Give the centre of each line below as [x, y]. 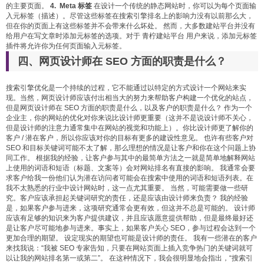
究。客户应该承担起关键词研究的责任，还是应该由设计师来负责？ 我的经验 [127, 198]
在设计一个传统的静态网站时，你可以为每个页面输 [174, 6]
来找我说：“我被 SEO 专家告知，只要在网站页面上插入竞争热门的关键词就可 [129, 248]
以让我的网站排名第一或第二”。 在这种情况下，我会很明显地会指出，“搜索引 [129, 258]
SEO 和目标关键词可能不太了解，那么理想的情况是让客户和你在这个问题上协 [131, 148]
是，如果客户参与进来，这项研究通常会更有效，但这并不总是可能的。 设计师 [131, 208]
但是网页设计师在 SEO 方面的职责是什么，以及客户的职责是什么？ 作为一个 [129, 108]
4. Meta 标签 [71, 6]
